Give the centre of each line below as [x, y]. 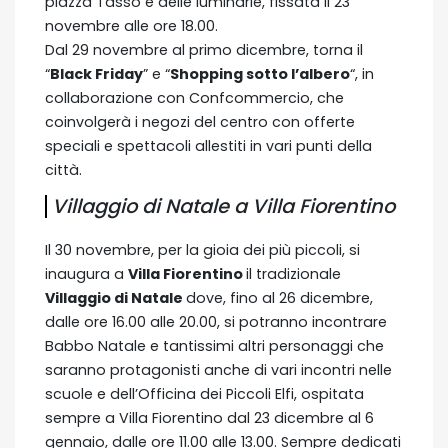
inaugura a [86, 273]
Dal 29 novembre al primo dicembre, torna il [204, 49]
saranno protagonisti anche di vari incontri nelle [218, 369]
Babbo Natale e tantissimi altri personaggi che [214, 345]
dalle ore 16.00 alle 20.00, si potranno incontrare [216, 321]
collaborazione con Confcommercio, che [194, 97]
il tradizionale [293, 273]
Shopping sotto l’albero [260, 73]
